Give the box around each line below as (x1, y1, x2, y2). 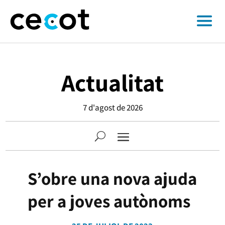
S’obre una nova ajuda (28, 167, 197, 190)
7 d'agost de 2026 (82, 102, 143, 113)
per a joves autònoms (27, 189, 197, 212)
